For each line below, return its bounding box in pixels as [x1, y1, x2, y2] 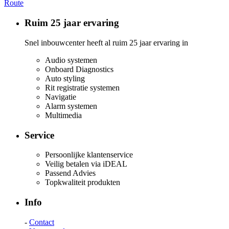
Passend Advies [45, 169, 96, 178]
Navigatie [45, 93, 76, 101]
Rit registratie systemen [45, 83, 120, 92]
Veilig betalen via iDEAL [45, 159, 127, 169]
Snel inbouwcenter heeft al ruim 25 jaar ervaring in [25, 38, 188, 47]
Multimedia [45, 111, 82, 120]
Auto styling [45, 74, 85, 83]
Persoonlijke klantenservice [45, 150, 133, 159]
